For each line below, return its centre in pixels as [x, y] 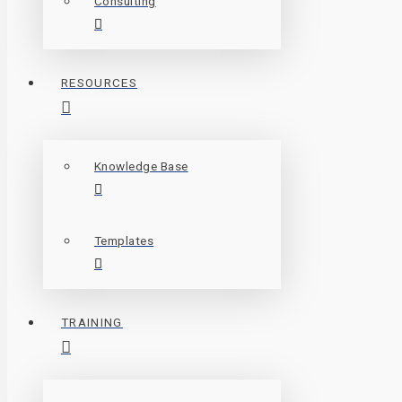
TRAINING [92, 322]
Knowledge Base [141, 166]
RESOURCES [100, 82]
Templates [124, 240]
